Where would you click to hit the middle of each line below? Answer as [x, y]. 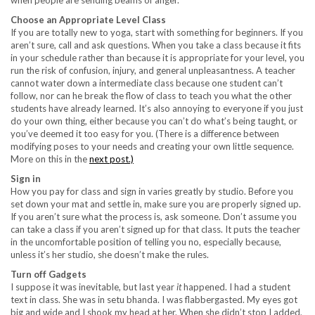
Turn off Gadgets [49, 275]
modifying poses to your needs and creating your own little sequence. [152, 147]
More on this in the [50, 159]
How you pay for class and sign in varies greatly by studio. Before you [152, 192]
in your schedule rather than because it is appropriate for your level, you [157, 58]
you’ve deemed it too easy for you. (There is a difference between [145, 134]
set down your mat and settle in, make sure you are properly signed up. [156, 204]
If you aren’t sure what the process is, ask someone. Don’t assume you [154, 217]
